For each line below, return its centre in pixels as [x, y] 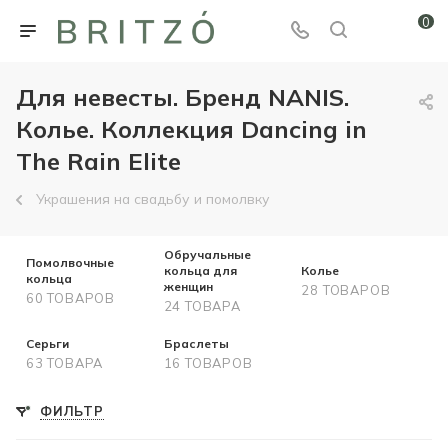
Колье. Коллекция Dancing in [191, 129]
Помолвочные [70, 262]
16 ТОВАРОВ [208, 363]
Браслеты [196, 343]
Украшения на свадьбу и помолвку [153, 198]
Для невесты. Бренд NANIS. [182, 97]
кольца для [200, 270]
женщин [188, 286]
